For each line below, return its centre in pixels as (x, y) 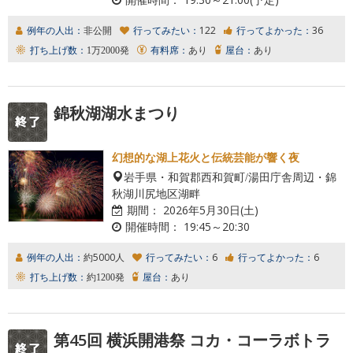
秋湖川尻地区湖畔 (156, 193)
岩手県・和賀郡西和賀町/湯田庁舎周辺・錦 (230, 176)
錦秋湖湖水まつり (117, 113)
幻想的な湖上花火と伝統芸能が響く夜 (206, 157)
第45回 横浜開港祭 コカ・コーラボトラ (192, 340)
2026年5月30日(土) (209, 210)
